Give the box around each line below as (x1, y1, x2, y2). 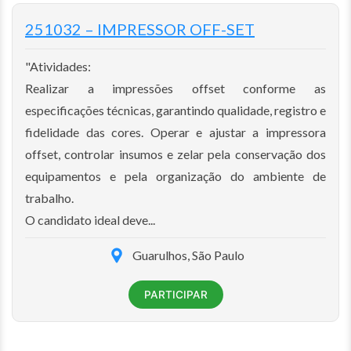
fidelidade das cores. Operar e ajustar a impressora (25, 124, 326, 139)
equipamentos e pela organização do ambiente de (25, 168, 326, 183)
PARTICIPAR (143, 288, 208, 301)
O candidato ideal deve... (25, 212, 155, 227)
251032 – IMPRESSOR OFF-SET (25, 19, 255, 38)
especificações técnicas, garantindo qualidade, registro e (25, 102, 326, 118)
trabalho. (25, 190, 74, 205)
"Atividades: (25, 58, 91, 74)
